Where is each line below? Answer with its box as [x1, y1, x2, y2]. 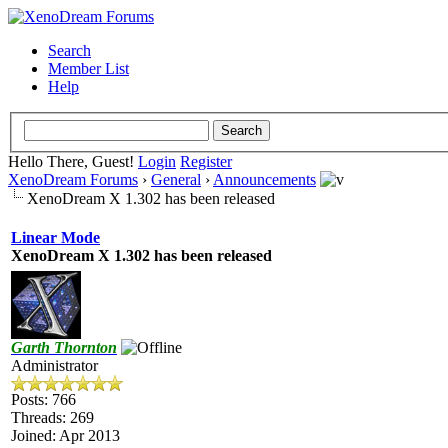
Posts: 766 [11, 390, 76, 408]
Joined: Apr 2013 [11, 426, 120, 444]
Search [48, 42, 91, 59]
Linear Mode [11, 228, 100, 246]
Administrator [11, 356, 98, 374]
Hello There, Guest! [8, 152, 138, 170]
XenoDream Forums [8, 170, 138, 188]
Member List [48, 60, 129, 77]
